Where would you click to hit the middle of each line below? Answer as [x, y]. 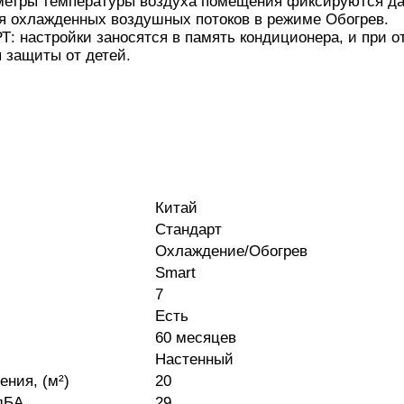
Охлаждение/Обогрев [231, 252]
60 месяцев [196, 338]
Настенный [194, 360]
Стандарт [188, 230]
